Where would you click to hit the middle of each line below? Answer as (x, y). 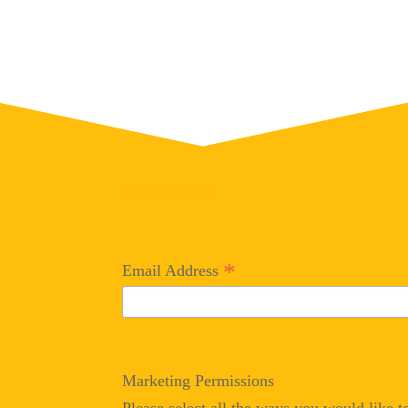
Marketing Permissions (198, 381)
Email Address (173, 270)
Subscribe (170, 193)
